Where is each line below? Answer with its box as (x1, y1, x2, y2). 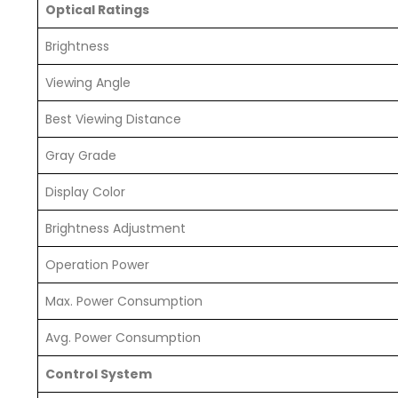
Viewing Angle (45, 74, 131, 92)
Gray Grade (45, 147, 116, 165)
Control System (45, 365, 152, 384)
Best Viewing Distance (45, 110, 181, 129)
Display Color (45, 183, 125, 202)
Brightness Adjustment (45, 219, 186, 238)
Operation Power (45, 256, 149, 275)
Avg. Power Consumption (45, 329, 201, 347)
